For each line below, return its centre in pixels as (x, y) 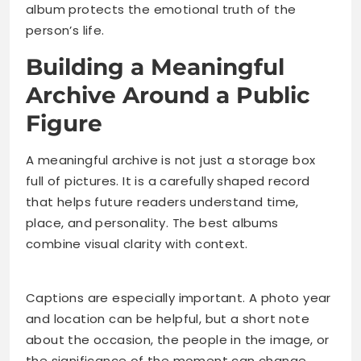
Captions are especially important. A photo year (178, 298)
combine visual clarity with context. (137, 244)
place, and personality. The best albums (152, 223)
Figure (64, 124)
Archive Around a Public (168, 95)
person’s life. (65, 31)
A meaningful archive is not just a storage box (171, 160)
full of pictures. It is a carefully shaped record (168, 181)
